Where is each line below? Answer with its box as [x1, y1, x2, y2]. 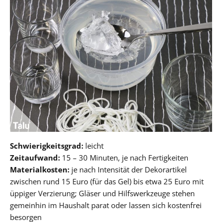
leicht [83, 140, 104, 151]
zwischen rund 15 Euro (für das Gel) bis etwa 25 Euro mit [10, 176, 204, 186]
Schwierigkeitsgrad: [10, 140, 83, 151]
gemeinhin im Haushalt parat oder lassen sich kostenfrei [10, 200, 202, 210]
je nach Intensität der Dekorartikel [69, 164, 187, 174]
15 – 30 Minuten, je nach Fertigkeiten [60, 152, 188, 163]
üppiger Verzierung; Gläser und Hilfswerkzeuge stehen [10, 188, 195, 198]
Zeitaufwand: [10, 152, 60, 163]
